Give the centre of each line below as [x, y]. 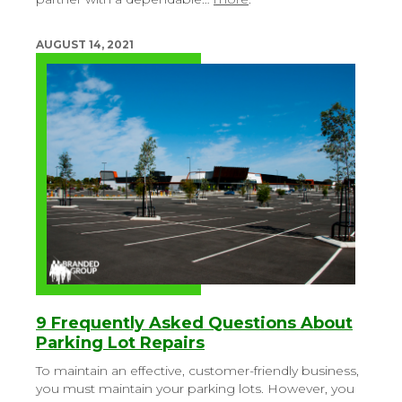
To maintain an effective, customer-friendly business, [197, 371]
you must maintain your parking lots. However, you [195, 389]
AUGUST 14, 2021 [85, 45]
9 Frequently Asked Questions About [194, 323]
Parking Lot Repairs [120, 343]
